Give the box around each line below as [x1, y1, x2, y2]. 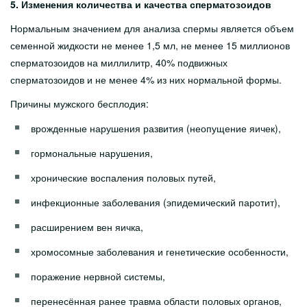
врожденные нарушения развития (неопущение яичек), [31, 121, 281, 135]
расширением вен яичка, [31, 220, 143, 234]
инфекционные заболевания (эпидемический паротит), [31, 195, 280, 209]
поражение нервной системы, [31, 269, 165, 283]
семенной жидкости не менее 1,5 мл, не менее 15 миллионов [10, 38, 290, 52]
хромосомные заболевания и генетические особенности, [31, 245, 288, 258]
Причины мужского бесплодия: [10, 97, 149, 110]
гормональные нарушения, [31, 146, 153, 160]
